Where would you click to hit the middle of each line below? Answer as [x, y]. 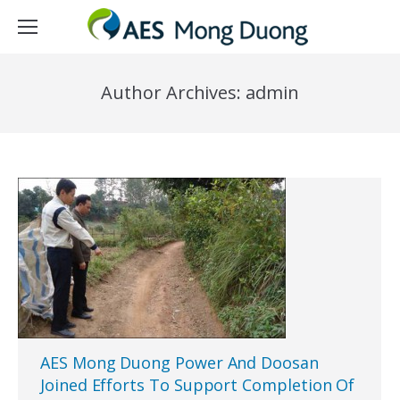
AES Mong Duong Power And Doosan [179, 362]
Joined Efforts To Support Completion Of [198, 385]
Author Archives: [174, 92]
